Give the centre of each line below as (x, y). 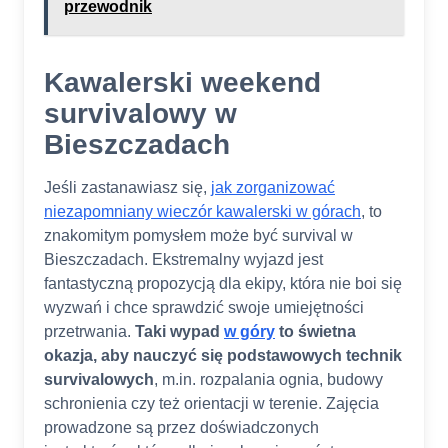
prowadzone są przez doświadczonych (181, 428)
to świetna (315, 332)
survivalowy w (140, 114)
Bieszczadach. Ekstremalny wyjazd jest (183, 260)
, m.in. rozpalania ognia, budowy (268, 380)
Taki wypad (179, 332)
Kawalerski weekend (182, 83)
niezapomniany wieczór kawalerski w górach (202, 212)
